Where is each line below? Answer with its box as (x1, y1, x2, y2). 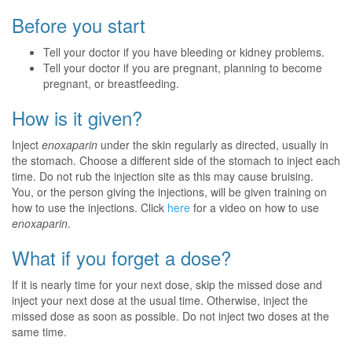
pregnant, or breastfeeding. (43, 75, 179, 91)
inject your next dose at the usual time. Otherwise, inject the (12, 292, 308, 308)
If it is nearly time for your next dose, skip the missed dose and (12, 277, 322, 292)
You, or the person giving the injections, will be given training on (12, 184, 327, 200)
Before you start (12, 11, 145, 38)
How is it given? (12, 104, 142, 131)
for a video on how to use (190, 200, 319, 215)
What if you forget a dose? (12, 244, 231, 271)
